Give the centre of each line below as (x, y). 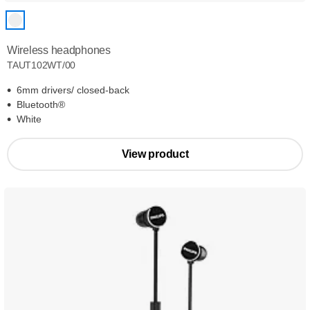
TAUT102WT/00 (42, 65)
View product (155, 154)
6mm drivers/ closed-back (73, 90)
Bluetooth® (41, 104)
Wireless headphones (59, 50)
